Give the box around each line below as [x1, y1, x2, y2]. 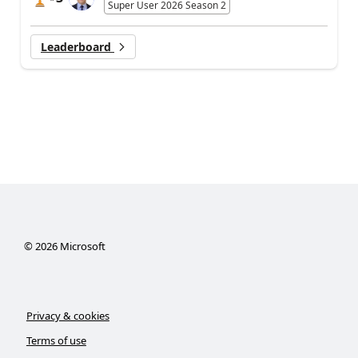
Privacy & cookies [26, 308, 109, 323]
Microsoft [57, 239, 105, 253]
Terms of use [26, 333, 86, 348]
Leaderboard [41, 39, 114, 54]
